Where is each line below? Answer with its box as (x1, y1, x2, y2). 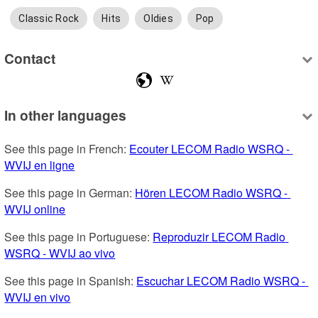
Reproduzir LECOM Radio (153, 228, 286, 245)
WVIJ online (4, 200, 66, 217)
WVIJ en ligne (4, 156, 75, 173)
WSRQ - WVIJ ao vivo (4, 244, 116, 261)
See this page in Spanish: (4, 272, 137, 289)
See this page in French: (4, 140, 130, 157)
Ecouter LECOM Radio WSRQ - (129, 140, 290, 157)
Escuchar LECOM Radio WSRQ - (136, 272, 306, 289)
